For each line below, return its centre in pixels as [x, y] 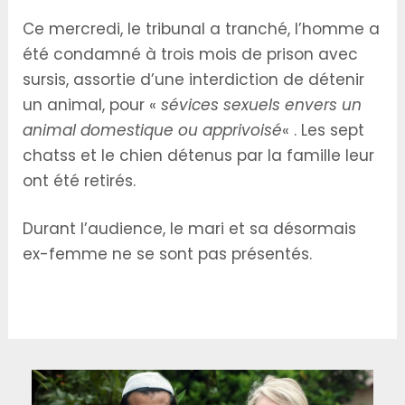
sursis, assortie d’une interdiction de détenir [194, 79]
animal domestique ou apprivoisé [153, 130]
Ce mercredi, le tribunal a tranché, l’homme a [202, 28]
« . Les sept [324, 130]
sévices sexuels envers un [262, 104]
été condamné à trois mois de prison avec [191, 54]
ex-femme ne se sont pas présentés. [168, 254]
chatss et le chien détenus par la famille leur [199, 155]
